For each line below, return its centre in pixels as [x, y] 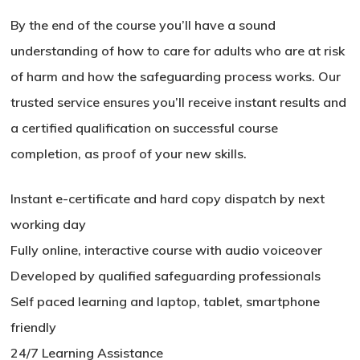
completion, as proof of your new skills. [129, 154]
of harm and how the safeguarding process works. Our [176, 77]
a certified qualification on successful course [145, 128]
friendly [34, 327]
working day [49, 225]
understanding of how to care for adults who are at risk [178, 51]
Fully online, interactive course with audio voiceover [167, 250]
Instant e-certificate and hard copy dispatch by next [168, 199]
